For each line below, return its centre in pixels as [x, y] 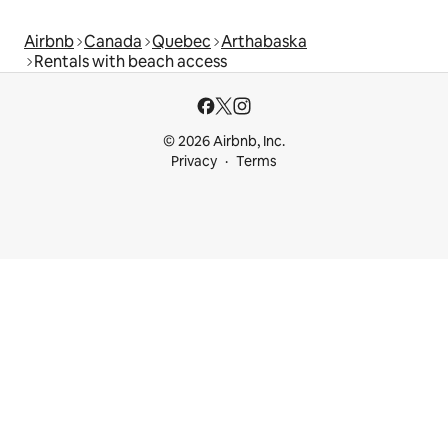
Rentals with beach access [130, 62]
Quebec [181, 42]
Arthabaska [264, 42]
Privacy [194, 161]
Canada [113, 42]
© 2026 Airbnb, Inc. [224, 141]
